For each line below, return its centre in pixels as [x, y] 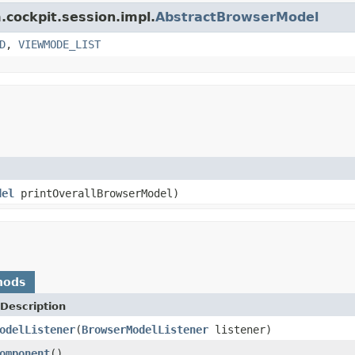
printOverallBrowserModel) [97, 193]
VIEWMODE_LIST [59, 44]
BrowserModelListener [145, 329]
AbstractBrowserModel [237, 17]
